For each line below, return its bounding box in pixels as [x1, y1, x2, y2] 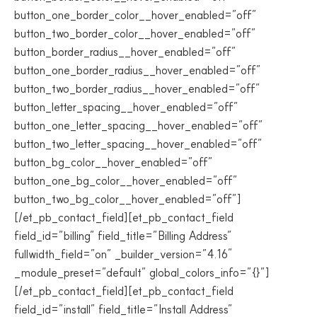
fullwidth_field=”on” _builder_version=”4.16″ [14, 247, 233, 261]
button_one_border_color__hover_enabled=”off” [14, 8, 257, 22]
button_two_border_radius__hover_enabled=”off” [14, 81, 260, 96]
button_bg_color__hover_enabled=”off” [14, 155, 213, 169]
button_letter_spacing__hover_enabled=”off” [14, 100, 238, 114]
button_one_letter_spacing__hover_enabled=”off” [14, 118, 263, 132]
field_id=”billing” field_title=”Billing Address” [14, 229, 232, 243]
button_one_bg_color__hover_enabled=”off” [14, 173, 238, 188]
